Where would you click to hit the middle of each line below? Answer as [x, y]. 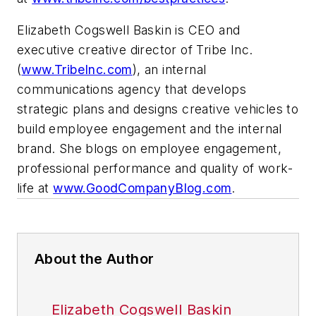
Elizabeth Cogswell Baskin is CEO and [129, 30]
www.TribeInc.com [77, 70]
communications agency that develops [132, 90]
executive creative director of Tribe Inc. [135, 50]
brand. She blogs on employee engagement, [149, 149]
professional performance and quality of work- [155, 169]
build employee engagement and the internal [150, 129]
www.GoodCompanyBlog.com [142, 188]
